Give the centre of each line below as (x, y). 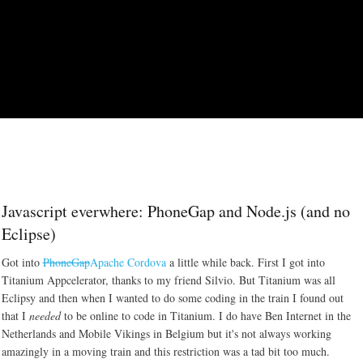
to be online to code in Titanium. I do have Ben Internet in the (205, 316)
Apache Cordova (128, 263)
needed (45, 316)
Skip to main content (179, 9)
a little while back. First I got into (245, 263)
